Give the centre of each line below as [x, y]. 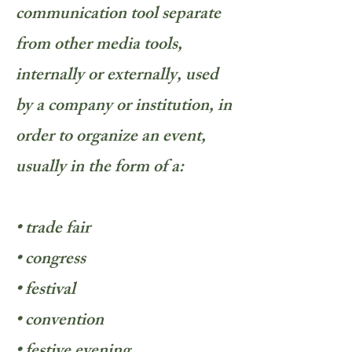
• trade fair [53, 230]
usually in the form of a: [100, 169]
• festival [46, 291]
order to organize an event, [111, 138]
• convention [60, 322]
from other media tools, [99, 46]
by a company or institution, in [124, 107]
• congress [51, 260]
